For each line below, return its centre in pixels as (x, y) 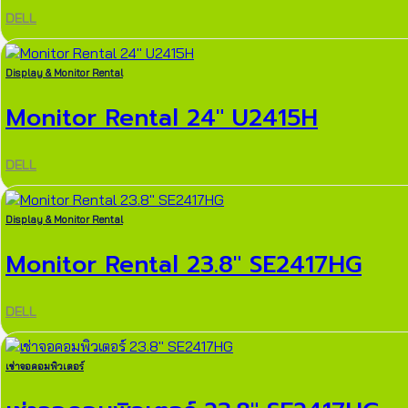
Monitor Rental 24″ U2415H (162, 117)
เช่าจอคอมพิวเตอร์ (45, 367)
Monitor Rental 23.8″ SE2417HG (184, 264)
